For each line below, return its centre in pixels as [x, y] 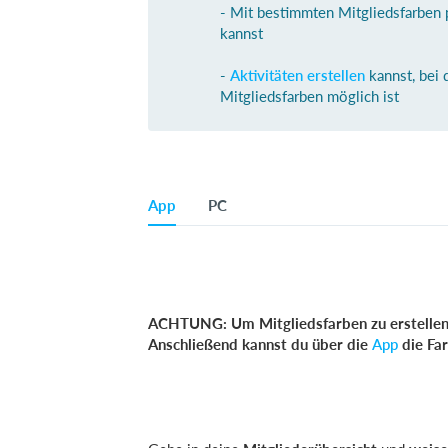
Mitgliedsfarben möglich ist [309, 96]
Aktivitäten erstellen [297, 75]
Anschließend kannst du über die [260, 344]
